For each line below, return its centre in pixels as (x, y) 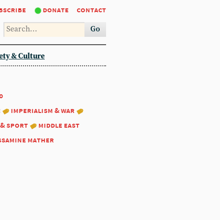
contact (91, 10)
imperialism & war (43, 110)
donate (56, 10)
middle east (59, 125)
